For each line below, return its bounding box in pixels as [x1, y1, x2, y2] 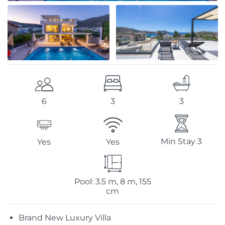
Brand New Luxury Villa [19, 213, 111, 223]
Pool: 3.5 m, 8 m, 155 [74, 177, 151, 187]
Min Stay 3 [161, 137, 202, 147]
